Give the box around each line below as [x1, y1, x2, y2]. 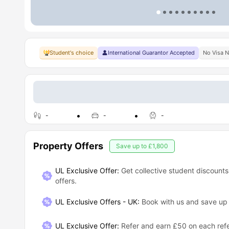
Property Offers [33, 141, 103, 151]
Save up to [116, 142, 148, 150]
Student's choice [50, 49, 94, 56]
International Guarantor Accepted [108, 49, 195, 56]
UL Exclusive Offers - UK [55, 197, 138, 207]
